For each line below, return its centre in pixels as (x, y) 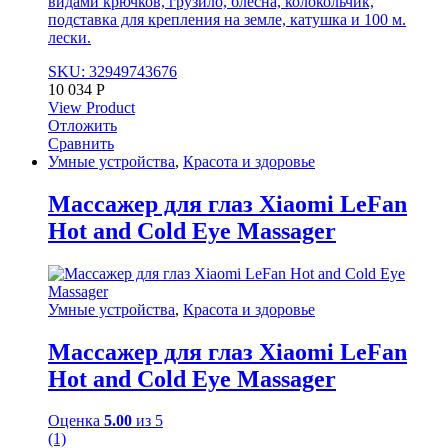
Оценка (76, 421)
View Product (91, 107)
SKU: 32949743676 (112, 71)
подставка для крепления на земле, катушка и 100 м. (227, 19)
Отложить (82, 125)
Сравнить (81, 143)
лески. (69, 37)
